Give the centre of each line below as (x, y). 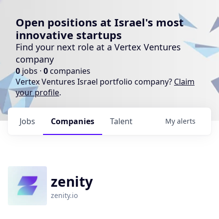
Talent (121, 121)
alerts (186, 121)
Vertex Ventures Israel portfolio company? (95, 82)
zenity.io (64, 195)
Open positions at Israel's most (100, 22)
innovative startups (69, 35)
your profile (37, 92)
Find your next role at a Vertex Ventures (98, 47)
